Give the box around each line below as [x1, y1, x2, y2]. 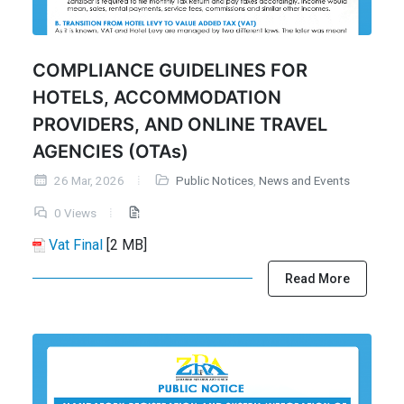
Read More [285, 271, 350, 286]
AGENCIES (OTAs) [32, 141, 188, 163]
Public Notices [175, 174, 253, 188]
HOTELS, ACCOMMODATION [32, 87, 281, 109]
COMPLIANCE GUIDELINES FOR [32, 60, 308, 82]
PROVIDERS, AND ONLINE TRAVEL [32, 114, 327, 136]
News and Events [258, 174, 350, 188]
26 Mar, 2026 [51, 174, 124, 188]
